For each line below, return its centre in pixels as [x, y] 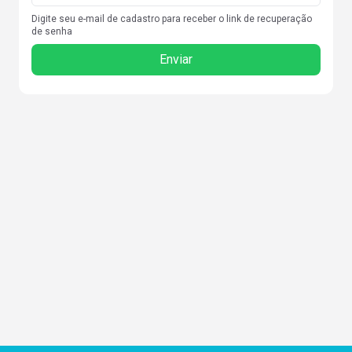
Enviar [176, 59]
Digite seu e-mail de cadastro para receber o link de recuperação [172, 19]
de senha [52, 31]
